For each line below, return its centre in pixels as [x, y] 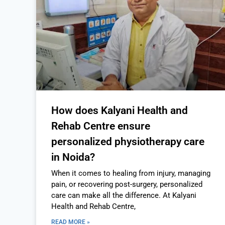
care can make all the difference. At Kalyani [124, 196]
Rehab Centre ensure [101, 126]
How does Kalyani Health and [120, 111]
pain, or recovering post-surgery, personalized [127, 185]
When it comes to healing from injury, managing [131, 174]
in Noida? [73, 157]
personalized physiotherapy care [128, 142]
